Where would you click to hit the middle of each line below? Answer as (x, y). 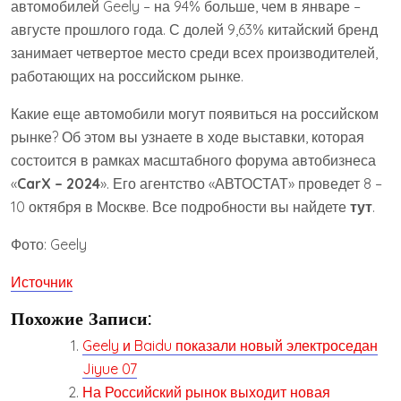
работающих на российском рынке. (127, 76)
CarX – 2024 (59, 183)
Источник (42, 282)
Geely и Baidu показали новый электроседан (230, 345)
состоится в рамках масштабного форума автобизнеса (193, 160)
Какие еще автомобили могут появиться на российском (195, 113)
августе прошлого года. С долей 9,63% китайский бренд (194, 29)
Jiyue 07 (110, 368)
